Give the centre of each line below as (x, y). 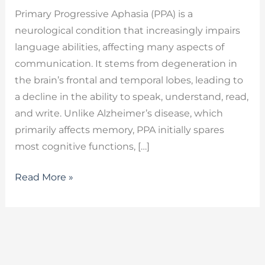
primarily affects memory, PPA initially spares (119, 130)
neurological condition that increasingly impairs (127, 30)
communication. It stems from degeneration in (126, 63)
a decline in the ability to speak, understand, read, (131, 96)
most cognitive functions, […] (82, 146)
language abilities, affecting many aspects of (119, 47)
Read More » (44, 177)
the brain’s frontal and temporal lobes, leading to (129, 80)
